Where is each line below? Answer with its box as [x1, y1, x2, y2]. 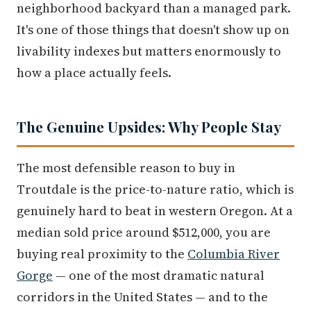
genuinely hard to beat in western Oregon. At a [17, 201, 293, 219]
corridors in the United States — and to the [17, 287, 268, 305]
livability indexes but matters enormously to [17, 42, 281, 60]
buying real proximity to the [17, 244, 187, 262]
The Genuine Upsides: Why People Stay [17, 116, 281, 136]
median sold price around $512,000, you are [17, 223, 271, 241]
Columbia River [187, 244, 280, 262]
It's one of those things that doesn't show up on [17, 20, 289, 38]
